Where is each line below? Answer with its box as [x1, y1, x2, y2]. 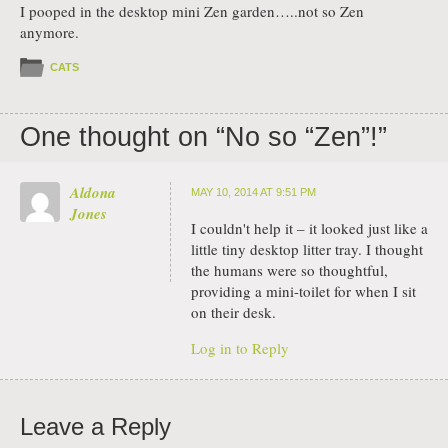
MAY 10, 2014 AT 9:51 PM [191, 185, 316, 198]
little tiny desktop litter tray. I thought [191, 238, 423, 259]
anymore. [20, 21, 79, 42]
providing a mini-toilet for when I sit [191, 280, 416, 301]
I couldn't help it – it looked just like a [191, 217, 428, 238]
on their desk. [191, 301, 276, 322]
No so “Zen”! [225, 122, 378, 153]
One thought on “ [20, 122, 225, 153]
